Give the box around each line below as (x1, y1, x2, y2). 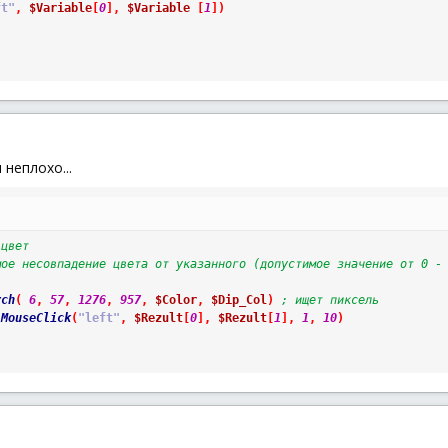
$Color (154, 293, 197, 307)
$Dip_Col (210, 293, 267, 307)
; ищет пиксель (280, 293, 379, 307)
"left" (77, 311, 120, 325)
